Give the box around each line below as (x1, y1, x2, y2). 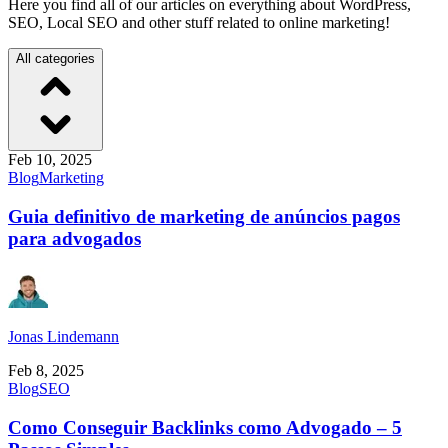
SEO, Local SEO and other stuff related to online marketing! (8, 13, 390, 31)
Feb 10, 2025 (8, 150, 92, 168)
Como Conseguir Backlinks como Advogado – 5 (8, 417, 402, 439)
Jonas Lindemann (8, 328, 119, 346)
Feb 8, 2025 (8, 362, 84, 380)
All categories (16, 50, 95, 66)
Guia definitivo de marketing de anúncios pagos (8, 205, 400, 227)
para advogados (8, 227, 141, 249)
